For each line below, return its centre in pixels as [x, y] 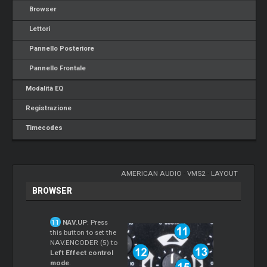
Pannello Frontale [54, 68]
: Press [97, 222]
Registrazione [47, 108]
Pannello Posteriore [58, 49]
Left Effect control [82, 252]
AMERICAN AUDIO [151, 173]
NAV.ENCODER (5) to [84, 242]
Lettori [36, 29]
